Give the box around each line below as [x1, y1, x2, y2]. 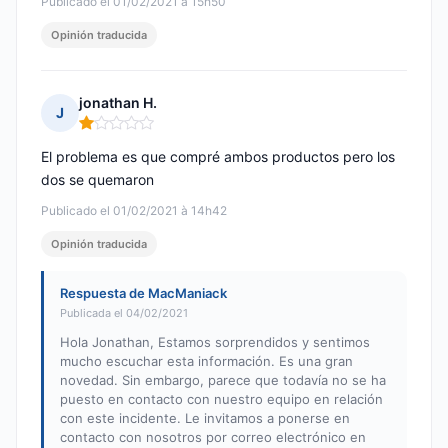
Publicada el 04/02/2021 [60, 306, 188, 321]
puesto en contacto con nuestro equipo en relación [60, 391, 383, 408]
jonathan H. [79, 94, 157, 112]
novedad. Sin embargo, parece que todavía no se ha [60, 372, 386, 389]
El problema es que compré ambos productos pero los [41, 148, 395, 166]
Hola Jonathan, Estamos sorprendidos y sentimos [60, 334, 370, 351]
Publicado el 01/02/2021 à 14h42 [41, 203, 227, 219]
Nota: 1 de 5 [78, 121, 161, 141]
